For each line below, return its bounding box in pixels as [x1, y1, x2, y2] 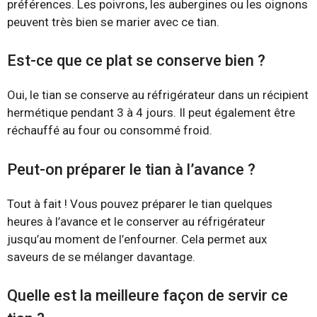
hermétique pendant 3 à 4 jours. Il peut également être [7, 105, 295, 120]
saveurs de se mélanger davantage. [7, 249, 195, 264]
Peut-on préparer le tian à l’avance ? [7, 160, 255, 178]
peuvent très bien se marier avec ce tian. [7, 14, 219, 29]
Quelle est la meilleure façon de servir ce [7, 287, 288, 304]
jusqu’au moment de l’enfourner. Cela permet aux [7, 231, 267, 246]
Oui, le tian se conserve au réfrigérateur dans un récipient [7, 88, 309, 102]
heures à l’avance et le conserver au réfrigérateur [7, 214, 265, 229]
